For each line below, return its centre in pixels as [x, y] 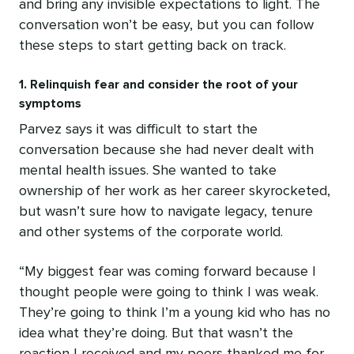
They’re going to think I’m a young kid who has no [175, 313]
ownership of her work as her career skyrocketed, [175, 192]
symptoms [50, 104]
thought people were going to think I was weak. [169, 293]
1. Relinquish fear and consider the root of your [158, 85]
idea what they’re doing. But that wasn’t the [156, 334]
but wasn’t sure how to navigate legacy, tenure [166, 212]
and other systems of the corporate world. [151, 233]
